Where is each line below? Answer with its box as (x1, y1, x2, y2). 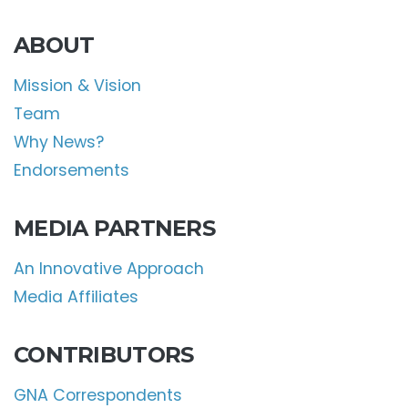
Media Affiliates (14, 286, 138, 309)
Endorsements (14, 159, 129, 182)
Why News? (14, 131, 104, 154)
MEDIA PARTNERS (14, 215, 215, 242)
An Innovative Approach (14, 258, 204, 280)
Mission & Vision (14, 75, 141, 97)
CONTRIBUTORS (14, 342, 194, 369)
